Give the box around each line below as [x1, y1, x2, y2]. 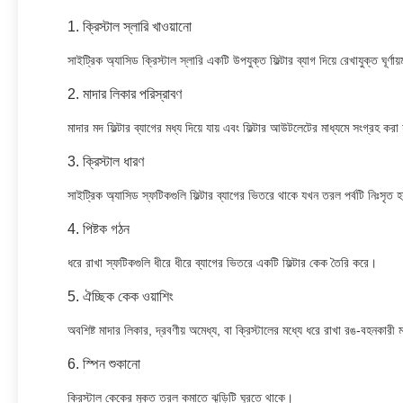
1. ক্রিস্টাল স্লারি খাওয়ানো [67, 19, 192, 34]
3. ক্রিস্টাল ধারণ [67, 154, 144, 169]
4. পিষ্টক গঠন [67, 221, 130, 237]
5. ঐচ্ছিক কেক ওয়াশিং [67, 289, 174, 304]
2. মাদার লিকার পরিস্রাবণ [67, 86, 182, 102]
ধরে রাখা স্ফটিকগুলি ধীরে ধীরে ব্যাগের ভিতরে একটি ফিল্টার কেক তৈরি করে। [67, 255, 377, 270]
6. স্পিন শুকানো [67, 356, 140, 372]
